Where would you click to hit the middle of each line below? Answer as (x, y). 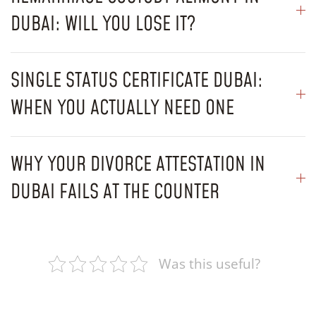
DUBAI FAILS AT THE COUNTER (115, 192)
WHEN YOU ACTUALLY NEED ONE (122, 108)
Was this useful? (209, 263)
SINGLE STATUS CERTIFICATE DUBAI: (137, 80)
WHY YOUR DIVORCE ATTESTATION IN (138, 164)
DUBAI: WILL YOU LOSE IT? (103, 24)
